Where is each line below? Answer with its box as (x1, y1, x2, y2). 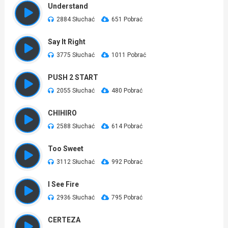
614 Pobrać (111, 123, 142, 130)
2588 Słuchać (56, 123, 95, 130)
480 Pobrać (111, 87, 142, 94)
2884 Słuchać (56, 16, 95, 23)
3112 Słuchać (56, 158, 95, 165)
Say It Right (47, 38, 85, 46)
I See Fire (47, 180, 79, 188)
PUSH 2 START (47, 73, 98, 81)
